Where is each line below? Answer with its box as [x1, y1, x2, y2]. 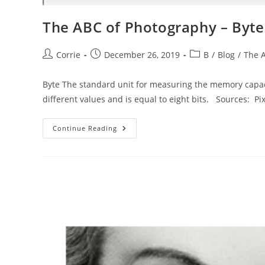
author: [42, 60, 71, 72]
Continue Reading [53, 123, 117, 132]
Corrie [56, 49, 80, 60]
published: [90, 60, 132, 72]
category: [189, 60, 225, 72]
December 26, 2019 [104, 49, 180, 60]
